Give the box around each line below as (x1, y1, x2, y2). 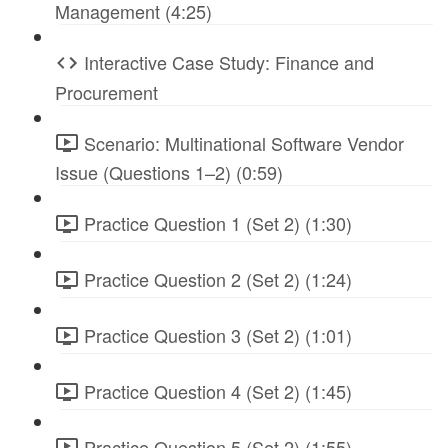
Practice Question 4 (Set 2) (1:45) (84, 377, 352, 404)
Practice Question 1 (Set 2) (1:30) (84, 210, 352, 237)
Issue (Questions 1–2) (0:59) (55, 159, 283, 186)
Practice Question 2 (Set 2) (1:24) (84, 266, 352, 293)
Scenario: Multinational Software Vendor (84, 129, 404, 156)
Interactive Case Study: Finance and (84, 48, 374, 75)
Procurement (55, 78, 158, 105)
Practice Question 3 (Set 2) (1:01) (84, 321, 352, 348)
